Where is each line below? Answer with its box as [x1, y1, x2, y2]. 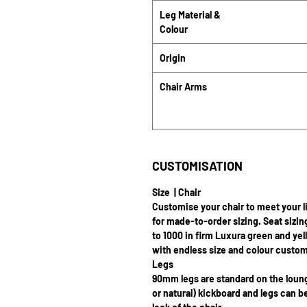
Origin [160, 52, 186, 64]
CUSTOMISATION [152, 158, 243, 173]
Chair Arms [160, 81, 207, 93]
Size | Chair [152, 186, 203, 198]
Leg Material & [160, 9, 221, 21]
